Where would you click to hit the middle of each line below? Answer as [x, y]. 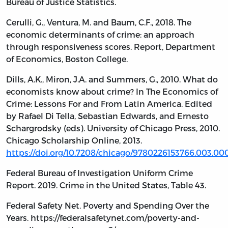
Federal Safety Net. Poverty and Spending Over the [108, 205]
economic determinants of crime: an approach [100, 34]
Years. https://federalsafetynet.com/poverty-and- [103, 217]
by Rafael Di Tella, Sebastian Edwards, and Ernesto [107, 116]
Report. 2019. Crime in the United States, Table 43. [106, 185]
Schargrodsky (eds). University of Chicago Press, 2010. [113, 128]
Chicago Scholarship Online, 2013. [74, 140]
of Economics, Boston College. [67, 59]
